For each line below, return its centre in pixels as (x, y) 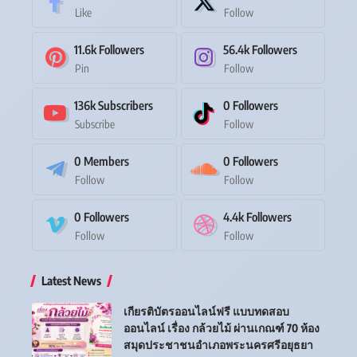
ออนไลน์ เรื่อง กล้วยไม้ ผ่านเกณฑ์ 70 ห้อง (222, 328)
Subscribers (126, 105)
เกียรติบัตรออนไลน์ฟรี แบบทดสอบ (206, 311)
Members (106, 161)
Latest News (71, 280)
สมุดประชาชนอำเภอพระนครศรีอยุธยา (218, 344)
